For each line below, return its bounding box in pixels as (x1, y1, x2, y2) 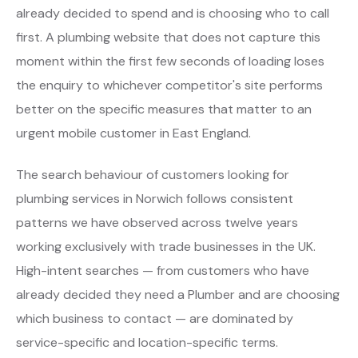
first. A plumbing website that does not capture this (16, 29, 320, 46)
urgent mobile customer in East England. (16, 125, 251, 141)
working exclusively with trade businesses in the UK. (16, 238, 316, 255)
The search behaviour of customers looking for (16, 166, 289, 183)
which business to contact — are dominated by (16, 310, 293, 327)
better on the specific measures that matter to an (16, 101, 312, 117)
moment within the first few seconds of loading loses (16, 53, 324, 70)
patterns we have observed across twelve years (16, 214, 298, 231)
